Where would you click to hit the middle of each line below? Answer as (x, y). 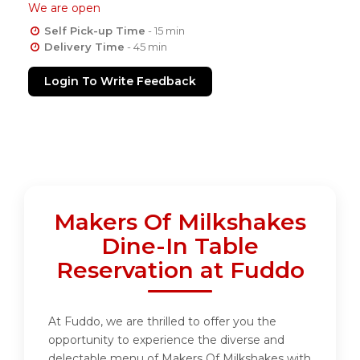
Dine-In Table (180, 246)
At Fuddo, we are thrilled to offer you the (162, 322)
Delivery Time (84, 47)
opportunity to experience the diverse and (166, 340)
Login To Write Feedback (120, 82)
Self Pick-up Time (94, 31)
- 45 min (145, 47)
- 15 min (165, 31)
